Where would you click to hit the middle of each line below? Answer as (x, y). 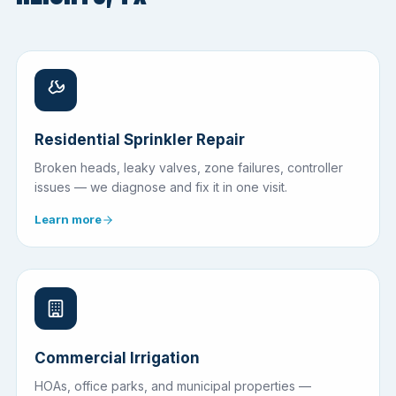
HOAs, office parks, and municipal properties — (173, 386)
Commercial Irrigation (117, 358)
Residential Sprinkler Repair (140, 140)
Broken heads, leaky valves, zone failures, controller (189, 168)
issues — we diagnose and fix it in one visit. (161, 187)
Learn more (68, 220)
